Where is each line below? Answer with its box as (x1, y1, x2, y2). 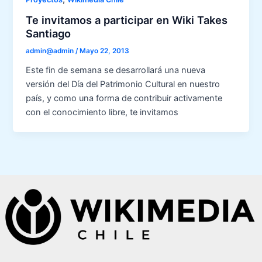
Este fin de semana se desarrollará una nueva (26, 65, 206, 76)
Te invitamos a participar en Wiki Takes (26, 13, 228, 26)
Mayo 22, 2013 (80, 47, 130, 56)
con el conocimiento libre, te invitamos (26, 107, 179, 118)
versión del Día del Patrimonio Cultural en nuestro (26, 79, 220, 90)
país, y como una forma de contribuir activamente (26, 93, 223, 104)
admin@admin (26, 47, 76, 56)
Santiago (26, 26, 71, 40)
